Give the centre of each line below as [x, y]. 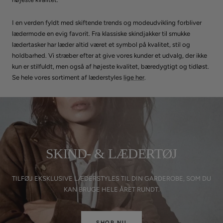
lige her [134, 77]
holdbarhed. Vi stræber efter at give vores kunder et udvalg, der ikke [110, 55]
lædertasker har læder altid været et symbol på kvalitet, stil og [101, 44]
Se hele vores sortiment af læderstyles [68, 77]
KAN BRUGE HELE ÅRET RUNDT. [111, 189]
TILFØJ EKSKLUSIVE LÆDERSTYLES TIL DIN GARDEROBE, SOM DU [111, 178]
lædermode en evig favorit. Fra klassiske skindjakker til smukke [101, 33]
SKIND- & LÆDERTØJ [111, 153]
